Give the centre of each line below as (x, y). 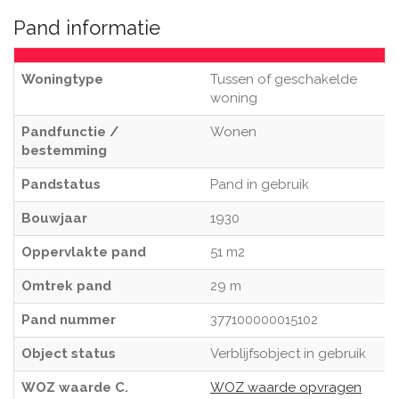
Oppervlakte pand (84, 252)
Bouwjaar (54, 218)
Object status (69, 354)
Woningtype (62, 79)
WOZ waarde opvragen (286, 387)
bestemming (64, 151)
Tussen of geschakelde (284, 79)
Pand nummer (69, 320)
